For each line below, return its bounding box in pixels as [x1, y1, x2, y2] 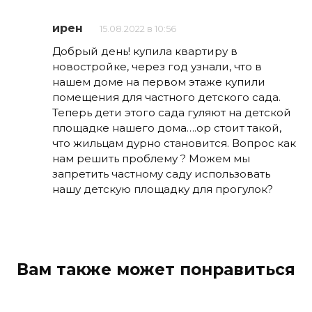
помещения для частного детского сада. [52, 91, 281, 104]
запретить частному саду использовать [52, 167, 270, 181]
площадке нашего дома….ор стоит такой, [52, 121, 281, 135]
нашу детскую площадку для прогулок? [52, 182, 273, 196]
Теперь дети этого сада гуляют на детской [52, 106, 291, 120]
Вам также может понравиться [17, 259, 295, 279]
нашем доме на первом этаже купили [52, 75, 265, 89]
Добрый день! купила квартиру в [52, 45, 237, 58]
